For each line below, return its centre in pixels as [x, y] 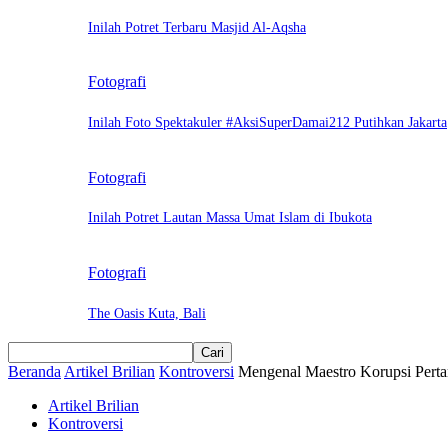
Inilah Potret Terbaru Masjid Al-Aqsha [197, 27]
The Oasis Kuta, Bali [147, 313]
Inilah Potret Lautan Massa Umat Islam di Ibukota [230, 218]
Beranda [34, 371]
